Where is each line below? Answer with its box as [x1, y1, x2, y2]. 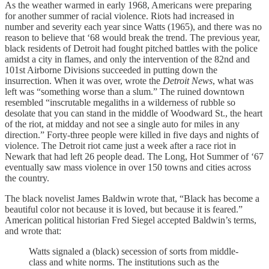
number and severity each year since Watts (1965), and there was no [5, 21, 262, 32]
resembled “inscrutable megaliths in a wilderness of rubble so [5, 97, 235, 107]
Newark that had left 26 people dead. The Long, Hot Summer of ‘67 [5, 151, 264, 162]
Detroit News [163, 75, 213, 86]
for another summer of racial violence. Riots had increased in [5, 10, 234, 21]
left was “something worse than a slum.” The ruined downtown [5, 86, 244, 97]
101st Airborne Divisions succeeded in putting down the [5, 64, 217, 75]
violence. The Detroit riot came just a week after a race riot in [5, 140, 236, 151]
